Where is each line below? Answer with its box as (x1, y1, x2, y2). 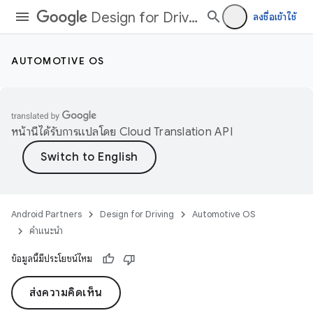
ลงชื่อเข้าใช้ (252, 10, 296, 23)
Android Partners (11, 208, 82, 220)
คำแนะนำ (29, 225, 63, 237)
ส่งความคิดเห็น (29, 286, 103, 300)
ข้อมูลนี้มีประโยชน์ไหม (11, 253, 92, 265)
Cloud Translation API (119, 125, 233, 139)
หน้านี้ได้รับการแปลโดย (11, 125, 119, 139)
